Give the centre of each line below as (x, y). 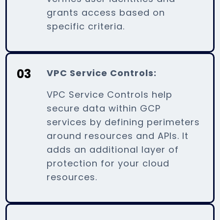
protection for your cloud (108, 163)
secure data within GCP (104, 108)
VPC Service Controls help (110, 94)
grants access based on (106, 12)
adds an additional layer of (113, 149)
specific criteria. (86, 26)
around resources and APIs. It (118, 136)
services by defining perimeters (124, 122)
